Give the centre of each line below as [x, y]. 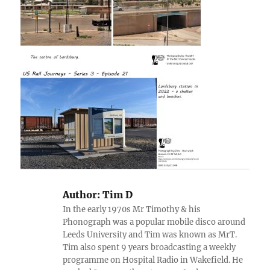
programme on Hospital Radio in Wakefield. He [153, 260]
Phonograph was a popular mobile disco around [154, 222]
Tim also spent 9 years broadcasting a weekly [149, 247]
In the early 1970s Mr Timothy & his [132, 209]
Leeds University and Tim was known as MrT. [150, 234]
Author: [82, 194]
